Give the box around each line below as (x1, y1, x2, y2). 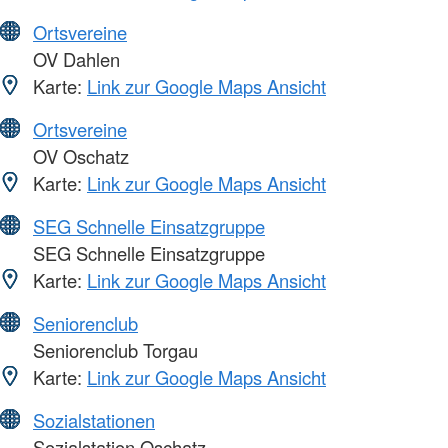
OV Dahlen (28, 45, 120, 72)
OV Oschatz (28, 142, 129, 169)
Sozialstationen (33, 406, 155, 433)
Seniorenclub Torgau (28, 336, 198, 363)
